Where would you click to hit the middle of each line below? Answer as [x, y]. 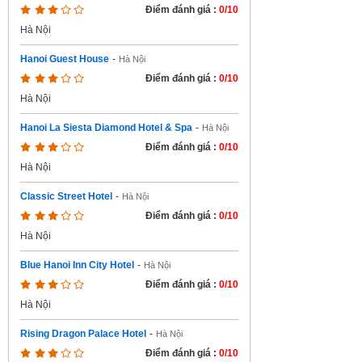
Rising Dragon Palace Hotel [83, 334]
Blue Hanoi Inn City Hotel [77, 265]
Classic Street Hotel [66, 196]
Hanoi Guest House [65, 59]
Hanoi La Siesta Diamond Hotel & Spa [106, 128]
